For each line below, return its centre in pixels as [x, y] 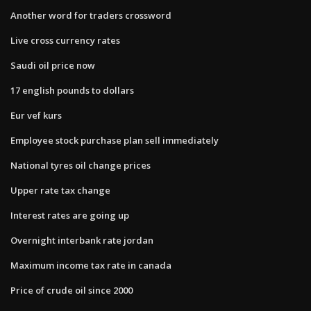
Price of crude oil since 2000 [72, 290]
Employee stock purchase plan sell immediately [115, 140]
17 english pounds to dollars [72, 90]
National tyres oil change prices [81, 165]
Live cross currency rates [65, 40]
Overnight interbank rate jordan [82, 240]
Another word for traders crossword [91, 15]
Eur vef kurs [36, 115]
